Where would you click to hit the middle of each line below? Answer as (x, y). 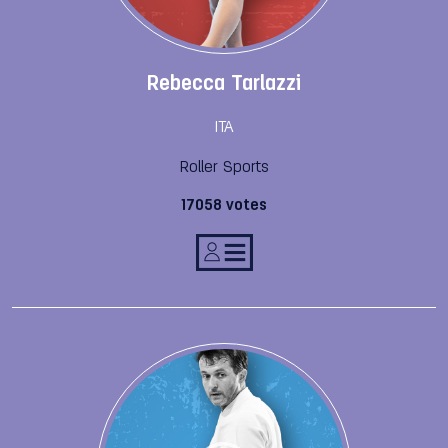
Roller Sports (224, 167)
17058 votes (224, 206)
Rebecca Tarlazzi (224, 84)
